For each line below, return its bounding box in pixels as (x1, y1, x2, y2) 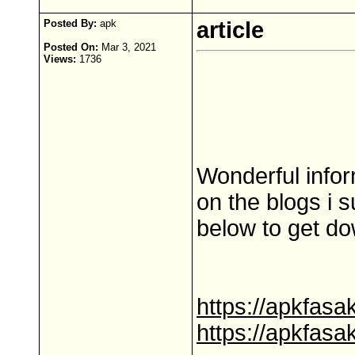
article (197, 17, 264, 43)
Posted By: (44, 17, 97, 29)
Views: (44, 53, 76, 65)
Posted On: (44, 41, 98, 53)
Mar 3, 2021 (98, 41, 156, 53)
